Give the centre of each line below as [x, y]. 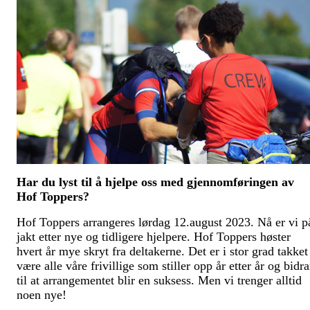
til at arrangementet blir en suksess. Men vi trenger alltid [159, 281]
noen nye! [43, 295]
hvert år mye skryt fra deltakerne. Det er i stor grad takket [162, 252]
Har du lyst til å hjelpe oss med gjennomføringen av [155, 182]
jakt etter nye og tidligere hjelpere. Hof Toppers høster [154, 237]
